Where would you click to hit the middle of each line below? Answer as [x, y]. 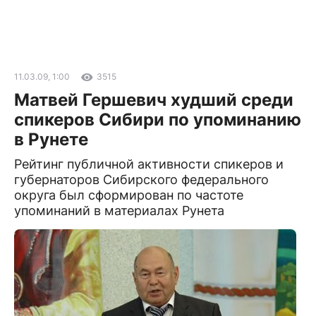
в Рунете [51, 139]
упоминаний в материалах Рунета [119, 211]
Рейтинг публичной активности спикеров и [149, 164]
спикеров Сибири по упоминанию [158, 120]
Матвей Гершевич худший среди [154, 100]
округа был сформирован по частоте [129, 195]
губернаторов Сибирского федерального [141, 180]
